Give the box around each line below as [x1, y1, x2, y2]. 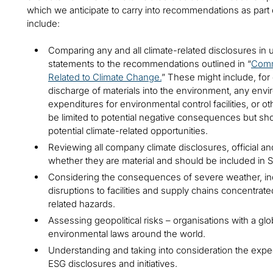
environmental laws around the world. [48, 228, 205, 240]
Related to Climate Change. [48, 71, 161, 83]
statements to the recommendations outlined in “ [48, 58, 251, 70]
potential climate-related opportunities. [48, 125, 208, 137]
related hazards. [48, 198, 115, 210]
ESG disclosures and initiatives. [48, 258, 177, 270]
